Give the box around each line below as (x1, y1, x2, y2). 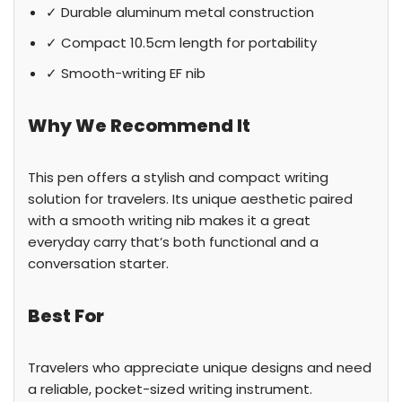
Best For (28, 303, 104, 328)
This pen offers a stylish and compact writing (28, 168, 328, 187)
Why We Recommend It (28, 113, 250, 138)
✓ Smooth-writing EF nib (46, 64, 205, 83)
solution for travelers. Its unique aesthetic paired (28, 189, 353, 208)
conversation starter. (28, 254, 169, 273)
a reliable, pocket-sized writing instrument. (28, 380, 312, 398)
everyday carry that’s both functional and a (28, 232, 319, 251)
